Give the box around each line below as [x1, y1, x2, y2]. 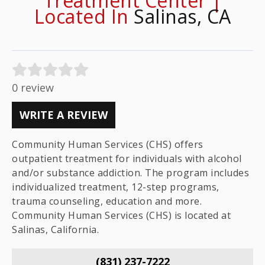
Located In [34, 4, 134, 29]
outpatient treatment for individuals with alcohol [12, 152, 242, 165]
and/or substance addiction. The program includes [12, 166, 249, 179]
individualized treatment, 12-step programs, [12, 180, 219, 193]
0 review [12, 80, 54, 95]
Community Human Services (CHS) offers [12, 138, 203, 151]
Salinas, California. [12, 223, 99, 236]
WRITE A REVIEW [20, 108, 108, 122]
